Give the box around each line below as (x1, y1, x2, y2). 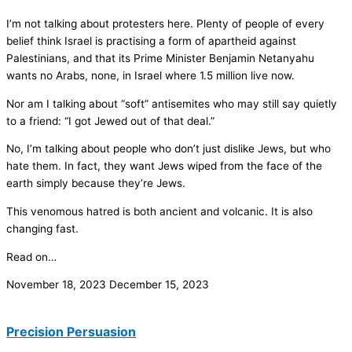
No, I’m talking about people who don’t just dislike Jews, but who (6, 142, 331, 156)
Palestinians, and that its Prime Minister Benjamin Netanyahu (6, 51, 314, 64)
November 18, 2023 (6, 278, 109, 291)
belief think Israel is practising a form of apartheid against (6, 34, 296, 47)
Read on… (6, 250, 57, 263)
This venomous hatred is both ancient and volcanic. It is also (6, 204, 313, 218)
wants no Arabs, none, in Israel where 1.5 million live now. (6, 68, 295, 82)
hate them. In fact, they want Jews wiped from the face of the (6, 159, 322, 173)
